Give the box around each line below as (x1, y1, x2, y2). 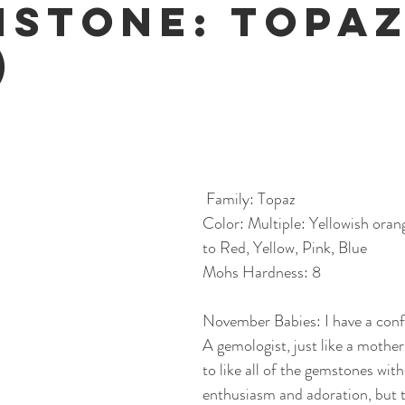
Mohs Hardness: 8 (202, 259, 321, 284)
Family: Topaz (206, 186, 296, 211)
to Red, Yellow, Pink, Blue (202, 235, 367, 259)
